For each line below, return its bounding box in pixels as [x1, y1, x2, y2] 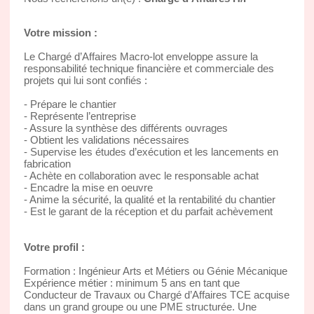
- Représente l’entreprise [23, 109, 136, 122]
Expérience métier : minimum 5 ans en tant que [23, 276, 240, 289]
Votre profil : [23, 240, 85, 253]
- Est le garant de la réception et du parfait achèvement [23, 205, 273, 217]
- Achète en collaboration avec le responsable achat [23, 169, 259, 182]
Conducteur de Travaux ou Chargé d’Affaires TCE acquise [23, 288, 289, 301]
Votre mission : [23, 26, 97, 39]
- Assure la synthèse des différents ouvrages [23, 121, 228, 134]
